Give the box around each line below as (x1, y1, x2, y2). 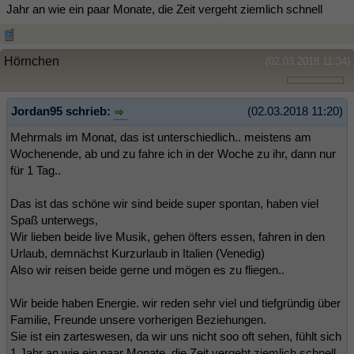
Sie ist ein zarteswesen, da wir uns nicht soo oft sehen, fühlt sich (10, 329, 341, 343)
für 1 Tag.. (10, 163, 61, 177)
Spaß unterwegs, (10, 213, 98, 227)
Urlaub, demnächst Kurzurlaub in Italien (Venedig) (10, 246, 265, 260)
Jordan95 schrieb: (11, 104, 114, 118)
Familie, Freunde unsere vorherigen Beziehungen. (10, 312, 266, 326)
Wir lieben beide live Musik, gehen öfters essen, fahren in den (10, 229, 325, 243)
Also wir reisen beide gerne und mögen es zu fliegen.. (10, 262, 284, 277)
